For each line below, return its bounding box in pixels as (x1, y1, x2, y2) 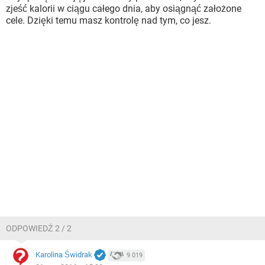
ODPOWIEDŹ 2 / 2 (6, 224, 72, 233)
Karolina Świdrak (35, 250, 92, 260)
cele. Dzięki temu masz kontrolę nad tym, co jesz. (6, 15, 211, 26)
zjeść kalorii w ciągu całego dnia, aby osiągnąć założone (6, 3, 241, 14)
